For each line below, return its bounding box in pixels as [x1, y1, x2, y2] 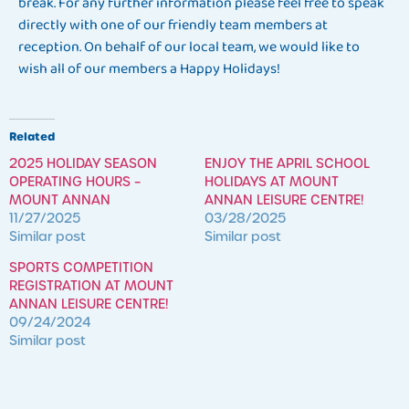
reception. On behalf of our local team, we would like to [18, 35, 360, 58]
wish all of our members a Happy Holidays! [18, 57, 280, 80]
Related [9, 128, 55, 144]
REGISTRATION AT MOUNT [9, 277, 173, 294]
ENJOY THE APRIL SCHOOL [204, 154, 370, 172]
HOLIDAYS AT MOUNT [204, 173, 339, 190]
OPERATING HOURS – [9, 173, 141, 190]
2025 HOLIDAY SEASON [9, 154, 157, 172]
